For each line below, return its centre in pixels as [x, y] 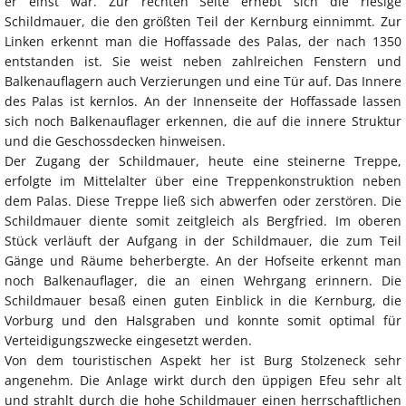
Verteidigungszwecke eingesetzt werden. [128, 341]
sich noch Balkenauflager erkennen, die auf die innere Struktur [203, 121]
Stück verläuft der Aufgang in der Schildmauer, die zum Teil [203, 241]
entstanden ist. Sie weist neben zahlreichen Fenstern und [203, 62]
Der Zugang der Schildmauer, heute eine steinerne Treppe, [203, 161]
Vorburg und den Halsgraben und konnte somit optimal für [203, 321]
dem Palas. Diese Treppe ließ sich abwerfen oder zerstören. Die [203, 201]
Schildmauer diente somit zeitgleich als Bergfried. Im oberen [203, 221]
